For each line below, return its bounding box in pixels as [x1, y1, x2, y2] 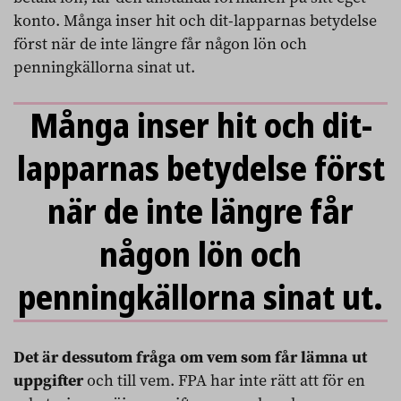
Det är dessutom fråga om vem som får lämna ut [13, 346, 367, 367]
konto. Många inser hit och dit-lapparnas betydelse [13, 10, 377, 31]
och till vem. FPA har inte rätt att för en [87, 370, 365, 391]
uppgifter [13, 370, 87, 390]
